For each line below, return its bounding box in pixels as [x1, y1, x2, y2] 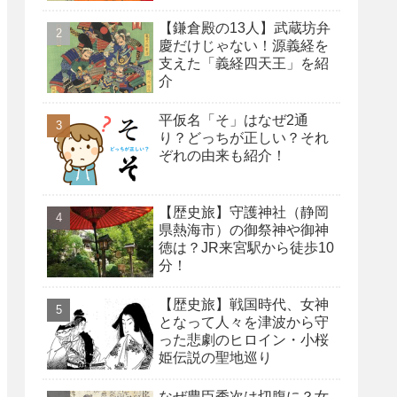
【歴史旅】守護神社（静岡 [159, 204, 329, 220]
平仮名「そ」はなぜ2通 [159, 112, 308, 128]
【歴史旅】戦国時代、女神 [159, 296, 329, 312]
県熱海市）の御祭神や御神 [159, 222, 329, 237]
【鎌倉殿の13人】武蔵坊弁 [159, 19, 331, 35]
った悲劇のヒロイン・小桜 [159, 331, 329, 347]
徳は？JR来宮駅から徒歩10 [159, 239, 334, 255]
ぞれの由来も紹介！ [159, 147, 286, 163]
